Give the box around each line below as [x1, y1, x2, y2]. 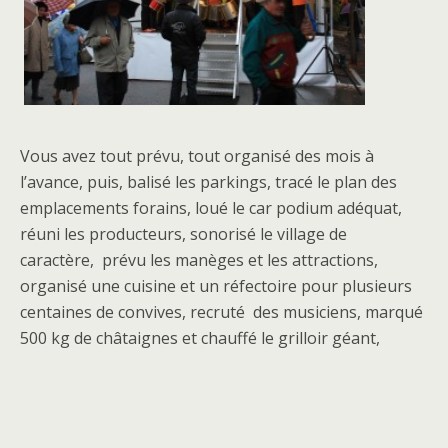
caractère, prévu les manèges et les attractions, [20, 249, 378, 272]
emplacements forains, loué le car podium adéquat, [20, 197, 402, 220]
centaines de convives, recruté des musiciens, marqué [20, 301, 423, 324]
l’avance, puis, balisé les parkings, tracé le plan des [20, 171, 397, 194]
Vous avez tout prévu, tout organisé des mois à [20, 145, 374, 168]
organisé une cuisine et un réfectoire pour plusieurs [20, 275, 412, 298]
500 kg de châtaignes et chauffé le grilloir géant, [20, 327, 380, 350]
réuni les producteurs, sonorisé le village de [20, 223, 347, 246]
